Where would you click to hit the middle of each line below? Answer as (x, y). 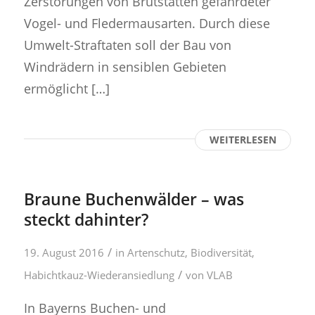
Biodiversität (221, 252)
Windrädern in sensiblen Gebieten (125, 66)
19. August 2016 (64, 252)
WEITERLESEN (243, 139)
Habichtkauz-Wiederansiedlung (99, 275)
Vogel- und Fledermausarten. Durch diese (147, 22)
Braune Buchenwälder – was (134, 199)
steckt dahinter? (86, 219)
